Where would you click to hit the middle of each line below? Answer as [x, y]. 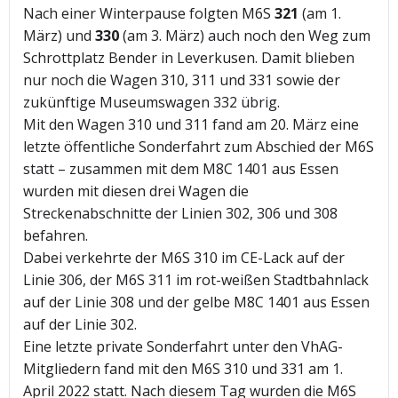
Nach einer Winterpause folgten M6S [149, 14]
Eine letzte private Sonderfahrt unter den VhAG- [183, 347]
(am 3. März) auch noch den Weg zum [245, 36]
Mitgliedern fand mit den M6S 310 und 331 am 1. [183, 369]
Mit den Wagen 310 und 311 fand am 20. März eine [191, 125]
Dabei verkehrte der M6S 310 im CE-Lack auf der [184, 258]
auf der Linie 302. [80, 325]
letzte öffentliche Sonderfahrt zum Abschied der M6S [199, 147]
